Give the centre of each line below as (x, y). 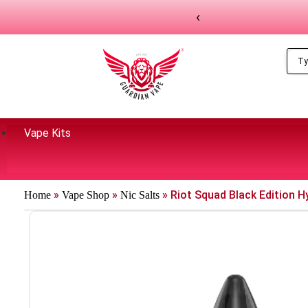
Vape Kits (47, 133)
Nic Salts (140, 195)
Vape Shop (86, 195)
